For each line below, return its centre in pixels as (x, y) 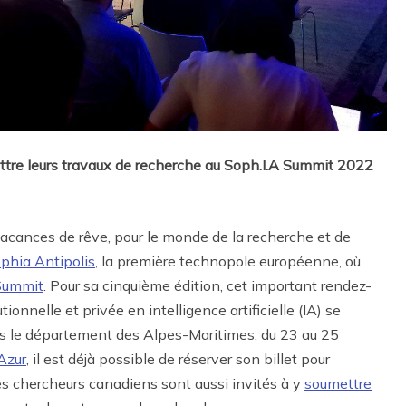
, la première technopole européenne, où (228, 261)
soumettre (338, 384)
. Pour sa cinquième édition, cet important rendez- (208, 286)
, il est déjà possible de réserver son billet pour (178, 359)
